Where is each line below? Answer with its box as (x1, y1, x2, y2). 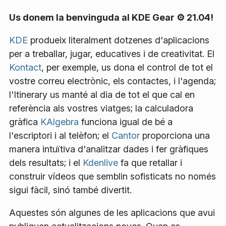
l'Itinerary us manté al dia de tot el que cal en (9, 89, 195, 100)
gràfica (9, 117, 40, 128)
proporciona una (140, 130, 210, 141)
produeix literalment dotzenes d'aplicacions (28, 35, 209, 46)
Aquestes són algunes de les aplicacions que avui (9, 207, 215, 218)
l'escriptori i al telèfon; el (9, 130, 111, 141)
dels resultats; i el (9, 157, 83, 168)
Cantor (111, 130, 140, 141)
